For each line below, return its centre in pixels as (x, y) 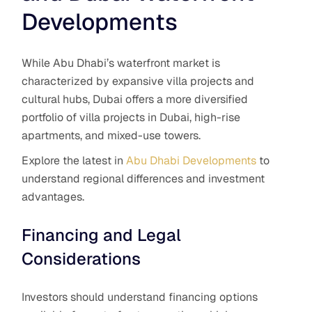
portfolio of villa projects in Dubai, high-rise (131, 117)
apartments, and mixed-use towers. (111, 135)
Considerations (81, 258)
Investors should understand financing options (140, 297)
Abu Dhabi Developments (192, 160)
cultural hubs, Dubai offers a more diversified (135, 99)
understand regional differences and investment (143, 178)
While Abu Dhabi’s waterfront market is (121, 63)
